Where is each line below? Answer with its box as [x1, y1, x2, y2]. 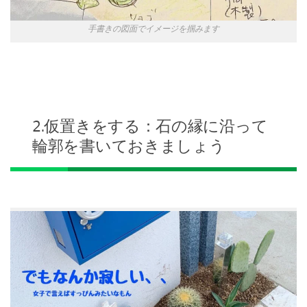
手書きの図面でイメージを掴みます [88, 23, 219, 34]
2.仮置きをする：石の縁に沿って [32, 116, 268, 136]
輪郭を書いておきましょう [32, 136, 225, 156]
